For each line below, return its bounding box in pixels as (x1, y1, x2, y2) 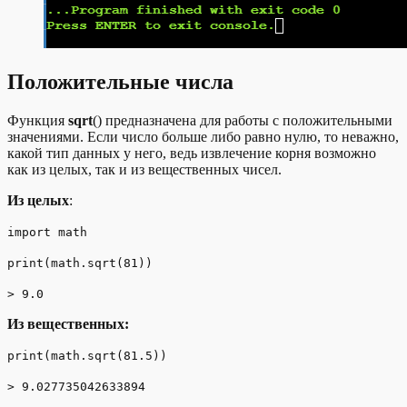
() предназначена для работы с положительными (93, 112, 392, 128)
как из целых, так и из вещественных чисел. (7, 161, 282, 177)
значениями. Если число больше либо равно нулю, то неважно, (7, 128, 399, 144)
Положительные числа (7, 69, 233, 94)
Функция (7, 112, 68, 128)
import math (7, 224, 87, 239)
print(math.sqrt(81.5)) (7, 348, 167, 362)
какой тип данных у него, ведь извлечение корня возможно (7, 144, 376, 161)
